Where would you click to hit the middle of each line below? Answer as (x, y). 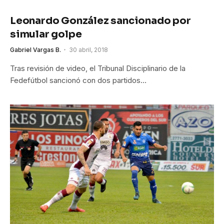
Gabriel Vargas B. (35, 49)
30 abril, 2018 (88, 49)
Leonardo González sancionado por (100, 20)
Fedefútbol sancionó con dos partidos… (78, 80)
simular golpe (46, 34)
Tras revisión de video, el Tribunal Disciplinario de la (98, 68)
